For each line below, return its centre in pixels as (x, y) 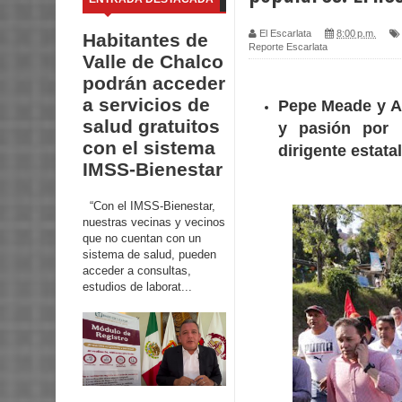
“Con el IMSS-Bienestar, (149, 205)
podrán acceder (154, 83)
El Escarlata (285, 33)
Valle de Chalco (153, 62)
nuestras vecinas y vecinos (154, 222)
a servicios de (146, 105)
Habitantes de (145, 40)
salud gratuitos (151, 127)
